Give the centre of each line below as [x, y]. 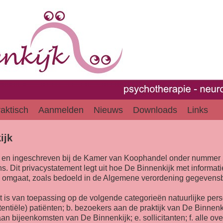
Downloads [155, 110]
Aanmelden [61, 110]
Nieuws [108, 110]
